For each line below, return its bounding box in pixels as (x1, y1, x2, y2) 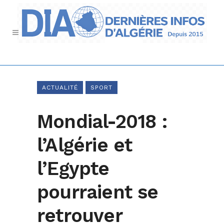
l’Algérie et (37, 134, 132, 156)
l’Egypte (37, 157, 109, 179)
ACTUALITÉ (42, 84, 78, 91)
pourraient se (37, 181, 158, 203)
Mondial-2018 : (37, 110, 167, 132)
